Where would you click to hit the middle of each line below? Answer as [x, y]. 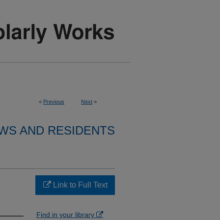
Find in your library [66, 215]
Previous [54, 102]
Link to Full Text [79, 185]
